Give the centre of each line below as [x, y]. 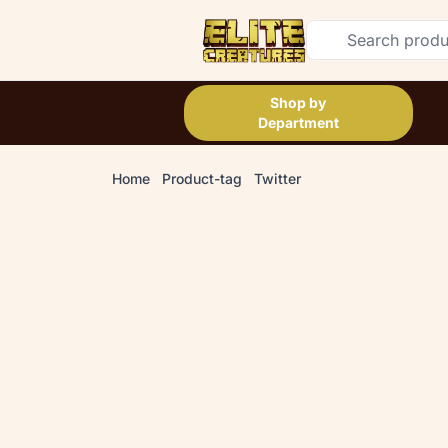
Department [298, 122]
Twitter [277, 178]
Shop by [298, 102]
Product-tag [202, 178]
